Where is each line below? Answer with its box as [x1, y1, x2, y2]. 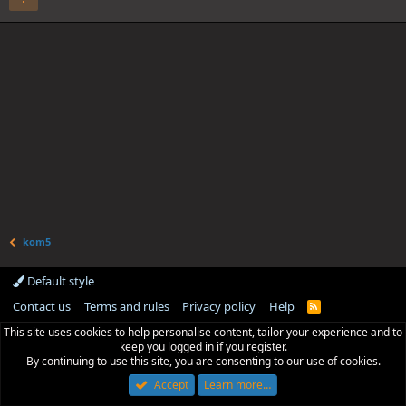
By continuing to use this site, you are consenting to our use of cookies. [25, 353, 381, 369]
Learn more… [203, 377, 271, 392]
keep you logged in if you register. [119, 339, 287, 354]
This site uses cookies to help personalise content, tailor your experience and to [4, 324, 402, 340]
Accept [153, 377, 188, 392]
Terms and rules [83, 298, 169, 314]
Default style [24, 273, 94, 289]
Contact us [13, 298, 71, 314]
